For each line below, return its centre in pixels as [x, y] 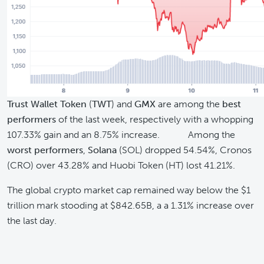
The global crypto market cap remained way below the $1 [129, 190]
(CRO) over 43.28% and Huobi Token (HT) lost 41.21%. [121, 165]
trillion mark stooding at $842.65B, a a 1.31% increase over [131, 205]
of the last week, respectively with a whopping [155, 119]
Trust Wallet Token [47, 104]
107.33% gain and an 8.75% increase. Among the [121, 135]
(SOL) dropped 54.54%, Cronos [184, 150]
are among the [189, 104]
